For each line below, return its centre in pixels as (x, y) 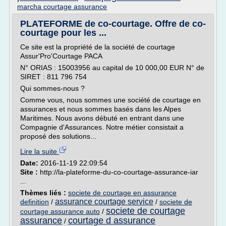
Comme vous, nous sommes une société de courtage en (110, 100)
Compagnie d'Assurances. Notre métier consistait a (102, 127)
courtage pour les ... (63, 33)
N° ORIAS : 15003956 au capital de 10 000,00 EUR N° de (112, 68)
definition (35, 202)
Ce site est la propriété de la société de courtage (98, 47)
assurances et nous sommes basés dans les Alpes (101, 109)
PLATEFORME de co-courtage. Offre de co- (113, 24)
